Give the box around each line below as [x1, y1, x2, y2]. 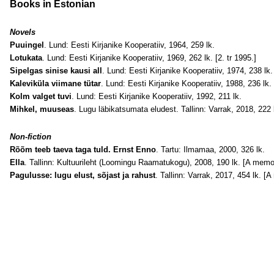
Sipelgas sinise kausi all [10, 66, 102, 75]
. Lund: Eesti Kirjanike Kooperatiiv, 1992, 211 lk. [72, 92, 242, 101]
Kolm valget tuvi [10, 92, 72, 101]
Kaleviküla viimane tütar [10, 79, 101, 88]
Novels [10, 28, 35, 37]
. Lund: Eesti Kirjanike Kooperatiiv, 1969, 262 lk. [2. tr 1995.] [42, 53, 256, 62]
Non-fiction [10, 132, 51, 141]
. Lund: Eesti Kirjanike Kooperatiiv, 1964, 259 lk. [44, 40, 215, 50]
